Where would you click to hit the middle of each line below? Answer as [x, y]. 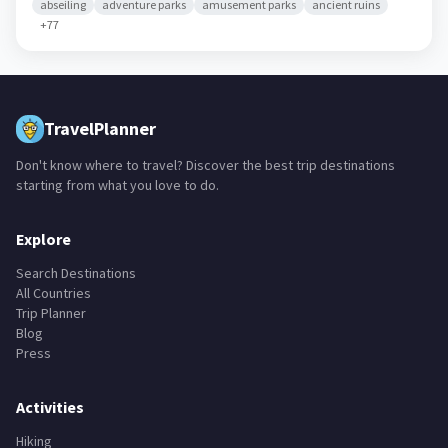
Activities [50, 407]
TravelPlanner [100, 128]
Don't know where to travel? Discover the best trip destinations [205, 165]
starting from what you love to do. [117, 185]
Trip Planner [51, 313]
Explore [43, 239]
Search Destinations [76, 273]
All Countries [53, 293]
